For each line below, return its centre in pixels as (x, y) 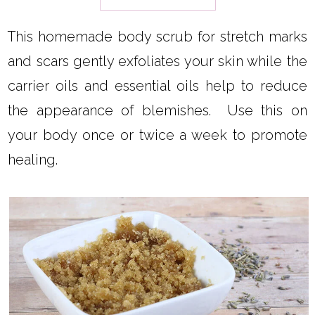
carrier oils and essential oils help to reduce (157, 86)
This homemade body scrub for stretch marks (157, 37)
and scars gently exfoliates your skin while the (157, 62)
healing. (33, 160)
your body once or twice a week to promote (157, 135)
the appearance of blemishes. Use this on (157, 111)
